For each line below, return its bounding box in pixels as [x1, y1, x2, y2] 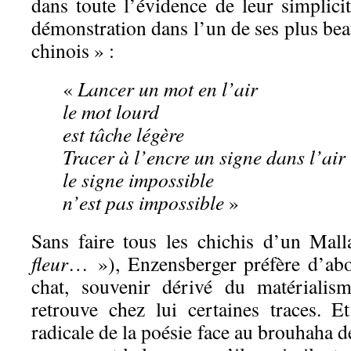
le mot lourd [63, 98, 159, 125]
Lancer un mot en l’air [78, 75, 258, 103]
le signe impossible [63, 166, 214, 194]
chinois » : [31, 37, 114, 64]
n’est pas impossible [63, 189, 224, 216]
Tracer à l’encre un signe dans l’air [63, 143, 346, 171]
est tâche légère [63, 121, 184, 148]
